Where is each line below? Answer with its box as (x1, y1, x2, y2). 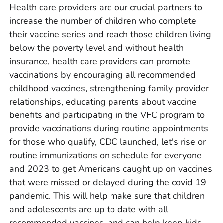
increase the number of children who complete (9, 14, 196, 27)
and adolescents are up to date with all (9, 203, 168, 215)
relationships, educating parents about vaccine (9, 95, 197, 108)
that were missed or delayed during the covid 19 (9, 176, 206, 188)
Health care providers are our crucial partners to (9, 1, 202, 13)
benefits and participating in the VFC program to (9, 109, 205, 121)
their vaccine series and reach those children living (9, 28, 211, 40)
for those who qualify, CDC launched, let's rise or (9, 135, 206, 148)
